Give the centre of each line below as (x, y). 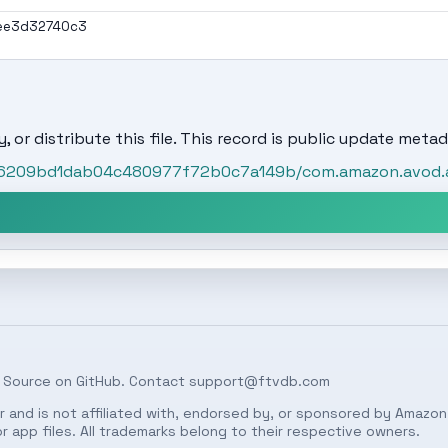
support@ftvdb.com (259, 381)
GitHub (98, 381)
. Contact (155, 381)
